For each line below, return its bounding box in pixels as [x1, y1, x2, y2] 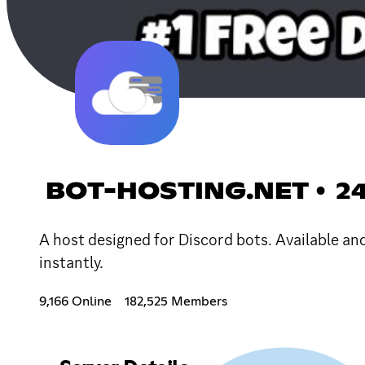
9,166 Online [39, 294, 112, 308]
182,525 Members [125, 294, 227, 308]
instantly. [39, 251, 103, 273]
